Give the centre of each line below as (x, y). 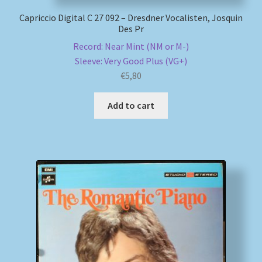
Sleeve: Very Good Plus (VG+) (131, 61)
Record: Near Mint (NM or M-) (131, 46)
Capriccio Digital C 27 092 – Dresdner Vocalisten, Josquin (131, 17)
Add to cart (131, 106)
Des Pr (131, 28)
